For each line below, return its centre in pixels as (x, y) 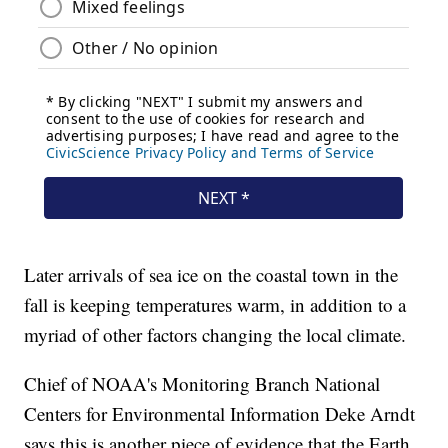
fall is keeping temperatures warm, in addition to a (215, 305)
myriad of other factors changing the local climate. (215, 335)
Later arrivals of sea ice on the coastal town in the (211, 275)
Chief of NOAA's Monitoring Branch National (202, 384)
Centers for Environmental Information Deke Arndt (220, 414)
